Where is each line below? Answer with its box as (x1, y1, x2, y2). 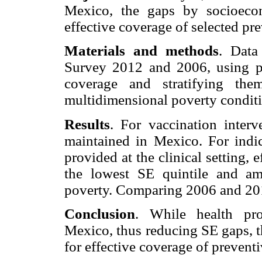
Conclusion (64, 205, 135, 222)
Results (64, 116, 110, 132)
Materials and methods (64, 43, 219, 59)
